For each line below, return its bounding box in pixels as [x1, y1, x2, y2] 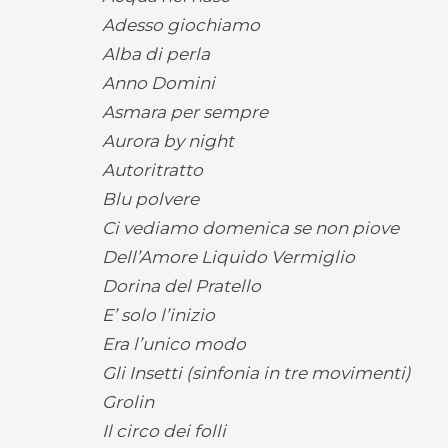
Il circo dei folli [102, 421, 226, 441]
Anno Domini [102, 73, 215, 93]
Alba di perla [102, 44, 210, 64]
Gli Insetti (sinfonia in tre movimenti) [102, 363, 411, 383]
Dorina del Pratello [102, 276, 261, 296]
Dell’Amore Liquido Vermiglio [102, 247, 355, 267]
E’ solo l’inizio [102, 305, 215, 325]
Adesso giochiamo [102, 15, 260, 35]
